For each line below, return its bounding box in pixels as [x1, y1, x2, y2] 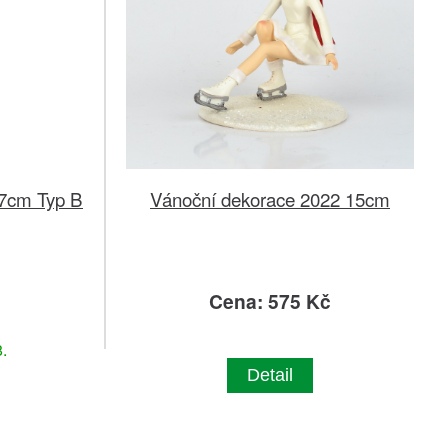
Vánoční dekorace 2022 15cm [150, 185, 390, 213]
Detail [247, 365, 293, 386]
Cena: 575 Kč [209, 287, 331, 316]
